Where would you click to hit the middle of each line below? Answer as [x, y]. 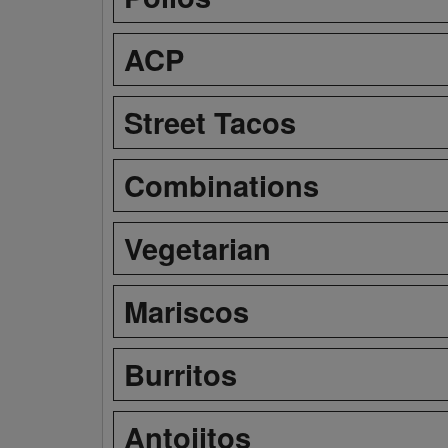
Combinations [221, 184]
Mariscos [186, 310]
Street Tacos [210, 121]
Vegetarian [197, 247]
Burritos [180, 373]
